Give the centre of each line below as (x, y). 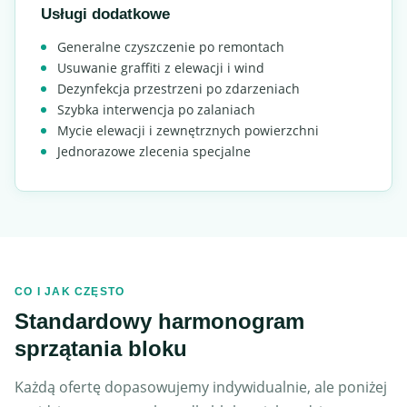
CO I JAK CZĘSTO (70, 292)
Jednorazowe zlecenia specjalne (154, 151)
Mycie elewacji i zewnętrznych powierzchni (188, 130)
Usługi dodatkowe (105, 14)
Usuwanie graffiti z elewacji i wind (161, 68)
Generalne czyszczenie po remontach (171, 47)
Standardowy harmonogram (159, 321)
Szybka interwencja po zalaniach (156, 109)
